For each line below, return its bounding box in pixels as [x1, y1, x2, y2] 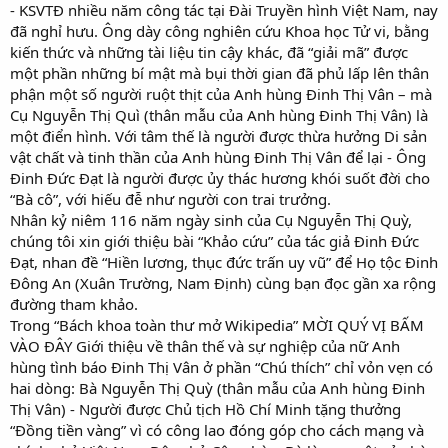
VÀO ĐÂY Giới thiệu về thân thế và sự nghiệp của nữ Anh [10, 335, 400, 356]
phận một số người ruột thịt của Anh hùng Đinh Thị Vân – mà [10, 83, 432, 104]
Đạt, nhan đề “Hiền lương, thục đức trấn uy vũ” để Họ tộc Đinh [10, 251, 438, 272]
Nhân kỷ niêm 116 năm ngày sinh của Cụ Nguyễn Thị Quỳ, [10, 209, 412, 230]
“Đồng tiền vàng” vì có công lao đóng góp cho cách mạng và [10, 419, 424, 440]
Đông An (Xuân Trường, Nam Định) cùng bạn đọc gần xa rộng [10, 272, 436, 293]
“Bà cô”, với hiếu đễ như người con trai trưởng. [10, 188, 331, 209]
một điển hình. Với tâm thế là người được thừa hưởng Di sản [10, 125, 427, 146]
